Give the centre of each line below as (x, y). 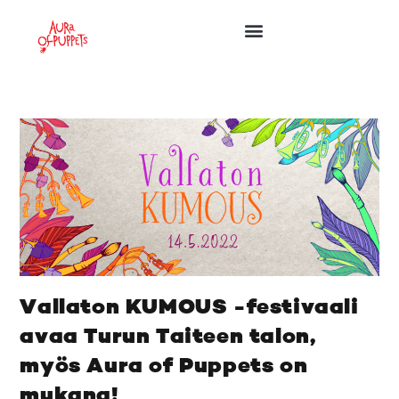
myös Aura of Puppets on (164, 366)
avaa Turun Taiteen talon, (168, 337)
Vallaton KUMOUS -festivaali (189, 308)
